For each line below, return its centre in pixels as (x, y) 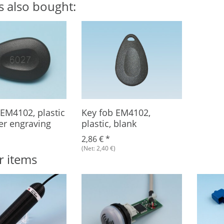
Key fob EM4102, (116, 112)
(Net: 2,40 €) (98, 148)
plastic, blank (109, 123)
